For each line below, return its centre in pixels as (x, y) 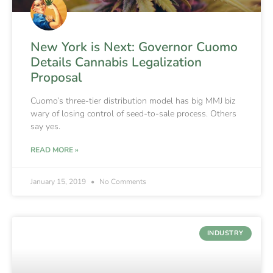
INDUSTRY (225, 233)
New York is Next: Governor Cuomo (134, 47)
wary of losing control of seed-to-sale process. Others (133, 113)
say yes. (45, 126)
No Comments (122, 181)
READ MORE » (55, 150)
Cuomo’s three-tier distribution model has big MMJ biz (133, 101)
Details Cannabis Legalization (116, 62)
